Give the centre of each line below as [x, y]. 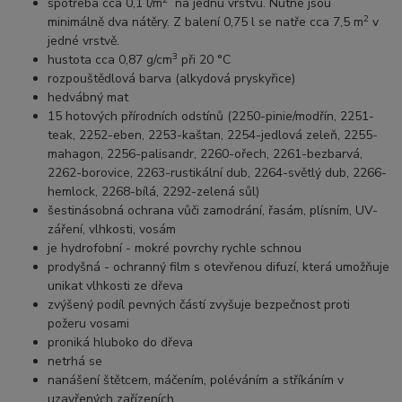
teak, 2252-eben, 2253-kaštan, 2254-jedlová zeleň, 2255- [213, 135]
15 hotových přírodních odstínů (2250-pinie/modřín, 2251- [211, 117]
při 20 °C [205, 60]
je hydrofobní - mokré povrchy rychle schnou [175, 249]
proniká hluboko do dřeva [121, 343]
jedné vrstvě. [84, 41]
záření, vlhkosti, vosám [112, 230]
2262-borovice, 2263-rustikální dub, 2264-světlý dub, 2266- [218, 173]
